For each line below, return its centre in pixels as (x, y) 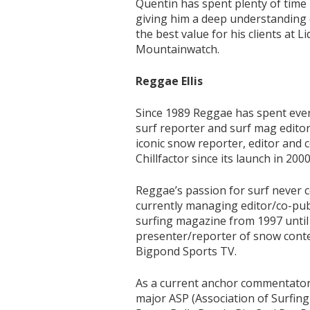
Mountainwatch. (178, 49)
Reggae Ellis (170, 81)
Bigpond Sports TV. (186, 251)
